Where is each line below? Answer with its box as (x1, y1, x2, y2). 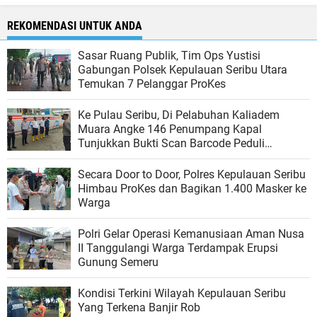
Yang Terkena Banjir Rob (78, 300, 200, 314)
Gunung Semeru (78, 255, 158, 269)
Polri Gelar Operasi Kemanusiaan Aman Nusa (78, 226, 304, 241)
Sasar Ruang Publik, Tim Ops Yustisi (78, 48, 260, 62)
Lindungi (78, 150, 122, 164)
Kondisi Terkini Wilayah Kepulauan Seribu (78, 286, 286, 300)
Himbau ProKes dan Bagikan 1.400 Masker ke (78, 181, 306, 195)
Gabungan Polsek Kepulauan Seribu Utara (78, 62, 287, 76)
